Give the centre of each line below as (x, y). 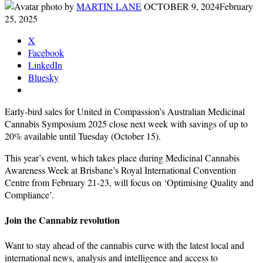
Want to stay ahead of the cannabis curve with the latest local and (124, 245)
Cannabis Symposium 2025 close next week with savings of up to (126, 123)
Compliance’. (29, 194)
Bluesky (43, 77)
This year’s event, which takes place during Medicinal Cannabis (122, 157)
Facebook (46, 52)
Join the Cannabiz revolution (62, 220)
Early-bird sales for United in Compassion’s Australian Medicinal (125, 111)
